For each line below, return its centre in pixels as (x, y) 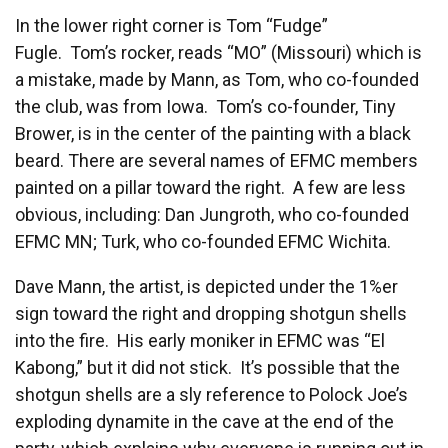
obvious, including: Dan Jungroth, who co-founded (212, 215)
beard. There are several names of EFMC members (216, 161)
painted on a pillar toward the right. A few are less (210, 188)
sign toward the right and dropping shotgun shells (211, 314)
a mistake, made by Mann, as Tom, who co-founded (217, 80)
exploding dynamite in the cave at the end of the (204, 422)
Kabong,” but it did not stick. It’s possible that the (207, 368)
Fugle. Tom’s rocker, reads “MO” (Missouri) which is (218, 53)
